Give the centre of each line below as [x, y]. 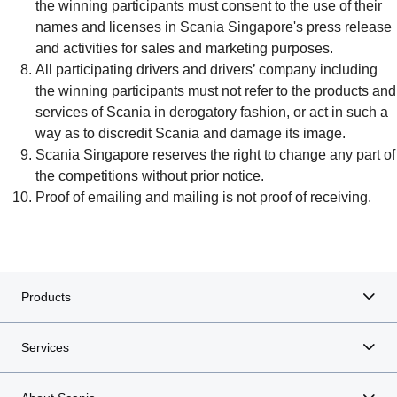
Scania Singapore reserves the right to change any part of [215, 154]
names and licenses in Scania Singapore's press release [214, 27]
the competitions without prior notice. [150, 175]
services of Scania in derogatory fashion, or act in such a [212, 112]
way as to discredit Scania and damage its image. [191, 133]
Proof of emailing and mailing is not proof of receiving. [203, 197]
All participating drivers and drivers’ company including [206, 69]
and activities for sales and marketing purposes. [184, 48]
